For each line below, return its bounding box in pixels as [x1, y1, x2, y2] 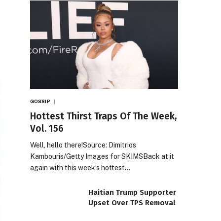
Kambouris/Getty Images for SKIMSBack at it [30, 152, 174, 160]
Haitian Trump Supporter [88, 187, 176, 197]
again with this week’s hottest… [30, 163, 130, 172]
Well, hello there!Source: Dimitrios [30, 141, 136, 149]
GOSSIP [30, 98, 50, 104]
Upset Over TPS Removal [88, 198, 176, 207]
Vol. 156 [30, 122, 64, 134]
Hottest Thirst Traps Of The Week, [30, 110, 177, 122]
